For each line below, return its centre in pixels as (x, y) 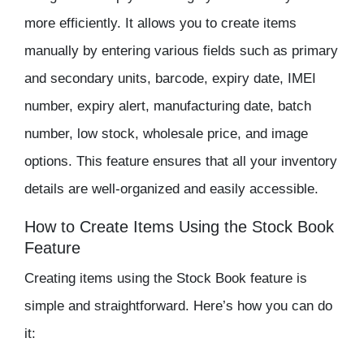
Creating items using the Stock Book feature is (166, 279)
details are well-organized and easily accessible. (171, 189)
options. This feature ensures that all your (153, 162)
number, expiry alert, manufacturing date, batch (168, 106)
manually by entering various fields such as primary (181, 51)
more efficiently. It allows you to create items (160, 24)
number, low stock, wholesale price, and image (166, 134)
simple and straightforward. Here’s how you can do (178, 306)
